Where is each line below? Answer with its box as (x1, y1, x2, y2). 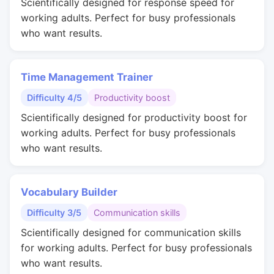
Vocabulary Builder (21, 186, 117, 198)
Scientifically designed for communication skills (21, 226, 241, 239)
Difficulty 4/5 (27, 92, 82, 103)
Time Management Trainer (21, 71, 153, 83)
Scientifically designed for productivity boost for (21, 111, 247, 124)
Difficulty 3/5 (27, 207, 81, 218)
